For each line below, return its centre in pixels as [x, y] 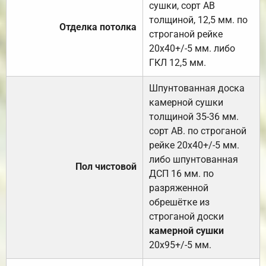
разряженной [179, 188]
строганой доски [186, 216]
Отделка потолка [98, 27]
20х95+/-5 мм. [180, 245]
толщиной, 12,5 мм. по [198, 20]
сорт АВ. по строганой [198, 131]
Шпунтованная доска [197, 88]
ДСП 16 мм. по [181, 173]
